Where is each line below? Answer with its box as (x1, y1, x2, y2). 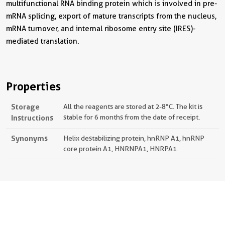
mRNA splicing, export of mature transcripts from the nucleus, (6, 12, 216, 21)
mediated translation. (6, 37, 79, 46)
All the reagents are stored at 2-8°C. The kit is (63, 102, 202, 110)
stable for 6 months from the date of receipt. (63, 113, 200, 121)
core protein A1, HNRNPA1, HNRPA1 (63, 145, 177, 153)
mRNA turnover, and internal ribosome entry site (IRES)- (6, 24, 195, 33)
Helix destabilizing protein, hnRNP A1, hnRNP (63, 134, 204, 142)
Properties (6, 80, 61, 93)
